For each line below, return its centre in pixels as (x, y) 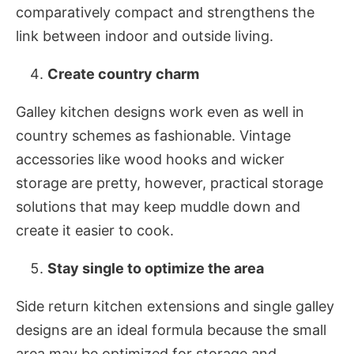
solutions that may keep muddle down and (158, 207)
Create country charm (123, 74)
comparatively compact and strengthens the (165, 13)
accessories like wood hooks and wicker (150, 160)
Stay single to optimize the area (156, 269)
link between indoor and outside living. (147, 36)
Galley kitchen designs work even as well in (160, 112)
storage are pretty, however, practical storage (169, 183)
